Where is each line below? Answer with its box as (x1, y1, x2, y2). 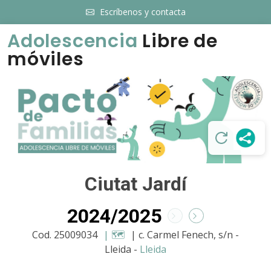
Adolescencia (7, 28, 138, 54)
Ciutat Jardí (84, 172, 187, 195)
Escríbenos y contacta (99, 6, 186, 18)
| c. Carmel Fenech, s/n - (131, 227, 239, 241)
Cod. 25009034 (32, 227, 100, 241)
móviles (7, 47, 84, 72)
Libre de (137, 28, 218, 54)
